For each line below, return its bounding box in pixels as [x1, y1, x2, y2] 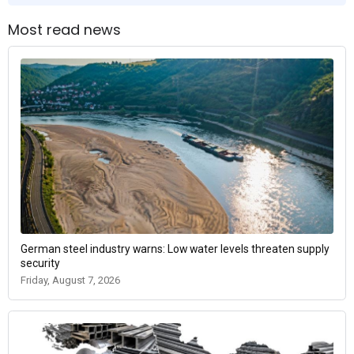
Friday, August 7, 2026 [21, 274, 120, 287]
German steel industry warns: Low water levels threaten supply [21, 243, 330, 256]
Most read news [8, 19, 121, 40]
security [21, 257, 60, 270]
